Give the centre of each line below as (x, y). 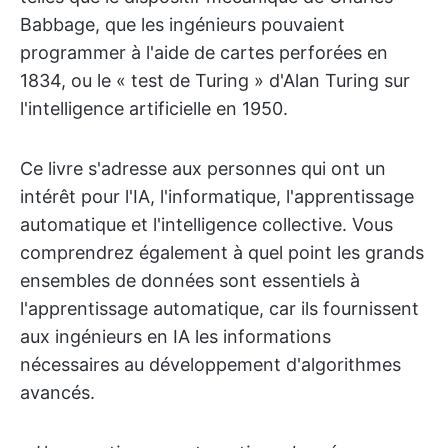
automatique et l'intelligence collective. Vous (206, 224)
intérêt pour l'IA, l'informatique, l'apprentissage (217, 196)
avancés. (57, 392)
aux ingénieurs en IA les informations (175, 336)
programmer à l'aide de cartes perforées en (204, 52)
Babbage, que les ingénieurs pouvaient (182, 24)
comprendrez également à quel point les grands (222, 252)
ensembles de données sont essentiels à (190, 280)
